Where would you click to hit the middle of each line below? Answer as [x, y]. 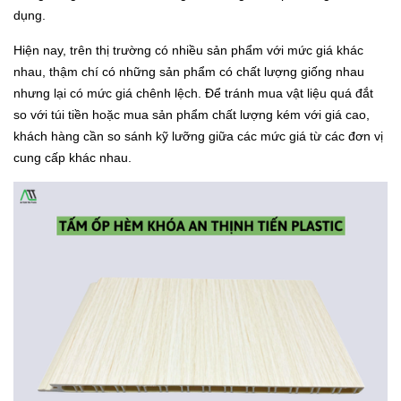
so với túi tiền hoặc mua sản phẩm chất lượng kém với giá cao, [192, 114]
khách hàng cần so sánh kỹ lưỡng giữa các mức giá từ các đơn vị [198, 136]
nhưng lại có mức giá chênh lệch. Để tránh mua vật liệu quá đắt [193, 93]
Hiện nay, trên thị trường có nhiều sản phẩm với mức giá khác [188, 50]
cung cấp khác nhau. [73, 157]
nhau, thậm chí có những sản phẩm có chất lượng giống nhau [189, 71]
